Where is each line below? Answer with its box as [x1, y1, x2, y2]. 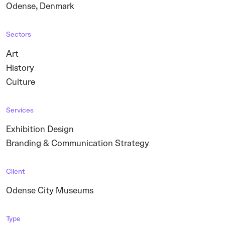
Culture [6, 77, 35, 86]
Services [6, 106, 34, 114]
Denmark [40, 2, 75, 11]
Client [6, 167, 25, 175]
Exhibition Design [6, 125, 74, 134]
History [6, 63, 34, 72]
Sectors [6, 31, 31, 39]
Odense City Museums [6, 186, 93, 195]
